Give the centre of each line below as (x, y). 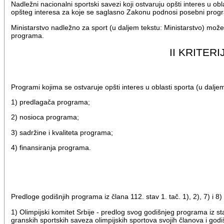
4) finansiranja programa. (51, 148)
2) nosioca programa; (45, 117)
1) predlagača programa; (51, 102)
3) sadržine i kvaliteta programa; (62, 132)
